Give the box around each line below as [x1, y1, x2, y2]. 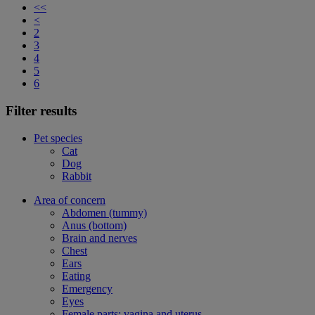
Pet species [34, 131, 82, 144]
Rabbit [62, 169, 91, 182]
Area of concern [34, 193, 105, 206]
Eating [62, 269, 91, 282]
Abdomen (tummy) [62, 206, 147, 219]
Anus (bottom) [62, 219, 127, 231]
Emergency [62, 282, 112, 295]
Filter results [6, 103, 77, 118]
